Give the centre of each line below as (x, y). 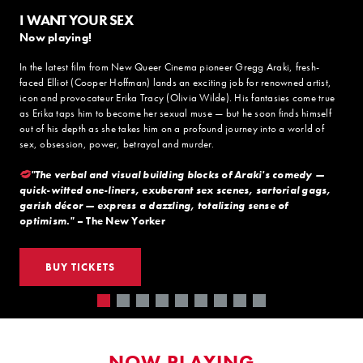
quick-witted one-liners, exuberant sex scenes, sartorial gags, (175, 190)
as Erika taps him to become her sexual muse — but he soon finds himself (175, 113)
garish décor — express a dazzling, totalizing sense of (154, 205)
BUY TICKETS (80, 267)
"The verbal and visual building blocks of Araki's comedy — (177, 174)
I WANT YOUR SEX (76, 20)
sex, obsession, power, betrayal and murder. (117, 143)
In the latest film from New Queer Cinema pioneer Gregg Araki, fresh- (169, 66)
